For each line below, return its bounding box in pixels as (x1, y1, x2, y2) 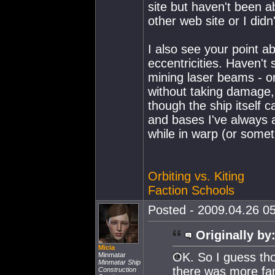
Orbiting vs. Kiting (148, 169, 244, 183)
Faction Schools (148, 184, 234, 197)
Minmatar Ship (98, 258, 141, 266)
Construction (98, 266, 136, 273)
